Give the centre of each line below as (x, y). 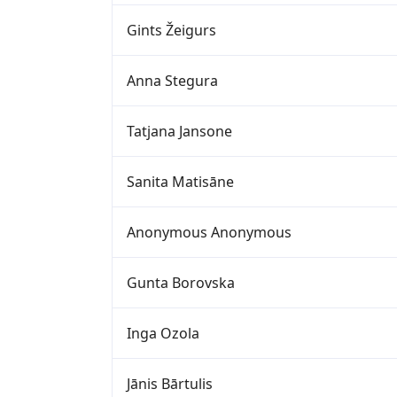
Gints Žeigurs (171, 30)
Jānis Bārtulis (170, 383)
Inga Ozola (163, 333)
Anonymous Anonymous (209, 232)
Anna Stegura (172, 80)
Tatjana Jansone (179, 131)
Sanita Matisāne (180, 181)
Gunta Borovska (181, 282)
